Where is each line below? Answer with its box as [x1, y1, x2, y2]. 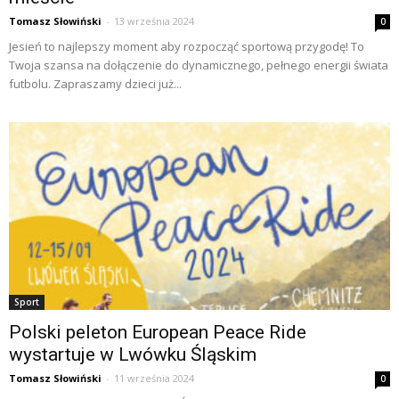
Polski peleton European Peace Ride [9, 322, 306, 344]
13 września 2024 [114, 13, 194, 28]
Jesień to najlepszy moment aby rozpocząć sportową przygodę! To [9, 37, 364, 54]
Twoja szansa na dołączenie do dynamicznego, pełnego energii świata [9, 56, 388, 73]
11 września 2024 [114, 371, 194, 386]
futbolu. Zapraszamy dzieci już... [9, 75, 182, 92]
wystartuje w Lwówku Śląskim [9, 344, 256, 366]
